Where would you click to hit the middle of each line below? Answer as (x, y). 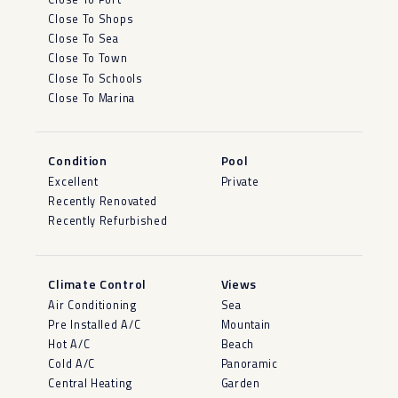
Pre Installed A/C (95, 324)
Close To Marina (92, 98)
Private (240, 181)
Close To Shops (91, 19)
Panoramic (249, 364)
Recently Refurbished (108, 221)
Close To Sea (84, 39)
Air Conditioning (92, 305)
